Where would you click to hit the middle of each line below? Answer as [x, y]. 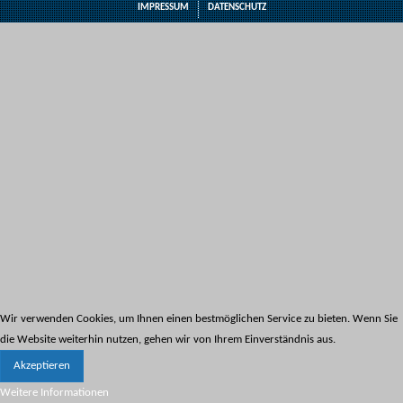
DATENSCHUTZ [237, 8]
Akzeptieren [42, 366]
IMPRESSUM [163, 8]
